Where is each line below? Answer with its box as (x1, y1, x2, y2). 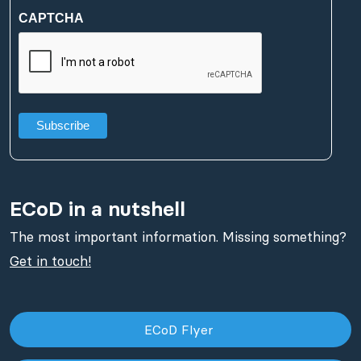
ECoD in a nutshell (10, 195, 185, 222)
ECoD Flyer (143, 321, 218, 338)
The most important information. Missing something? (10, 227, 346, 246)
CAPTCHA (19, 10, 84, 25)
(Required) (20, 3, 68, 16)
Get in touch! (10, 251, 91, 270)
